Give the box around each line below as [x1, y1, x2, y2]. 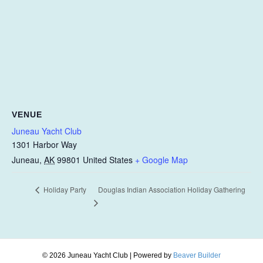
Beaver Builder [173, 251, 221, 259]
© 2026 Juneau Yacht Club [42, 251, 128, 259]
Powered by [133, 251, 173, 259]
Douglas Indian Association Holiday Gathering [98, 184, 246, 194]
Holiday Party [42, 184, 86, 195]
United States [83, 153, 133, 166]
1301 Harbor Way [12, 138, 77, 150]
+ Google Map [135, 153, 188, 166]
